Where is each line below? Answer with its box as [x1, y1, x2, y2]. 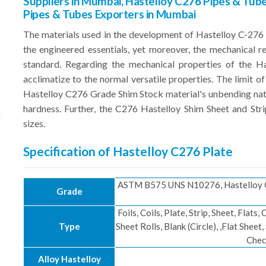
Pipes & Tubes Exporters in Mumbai [23, 7, 196, 21]
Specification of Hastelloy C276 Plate [23, 144, 233, 159]
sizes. [23, 118, 45, 129]
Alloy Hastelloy [37, 254, 101, 264]
